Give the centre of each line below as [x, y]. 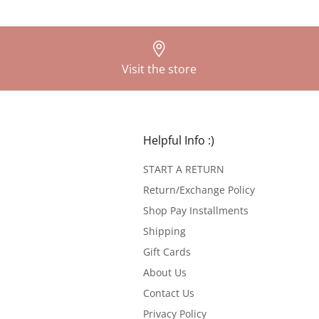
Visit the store [159, 69]
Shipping [164, 231]
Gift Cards [167, 252]
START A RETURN [183, 169]
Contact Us [168, 293]
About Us [164, 273]
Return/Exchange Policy [199, 190]
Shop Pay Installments [195, 211]
